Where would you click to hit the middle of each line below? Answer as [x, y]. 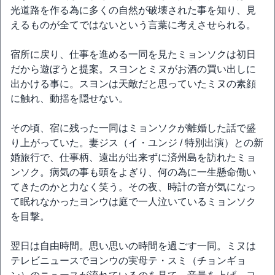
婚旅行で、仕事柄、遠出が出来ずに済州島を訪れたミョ [133, 157]
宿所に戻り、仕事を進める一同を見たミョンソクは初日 [133, 54]
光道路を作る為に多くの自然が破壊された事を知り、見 [133, 10]
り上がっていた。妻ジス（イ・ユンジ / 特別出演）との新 [137, 143]
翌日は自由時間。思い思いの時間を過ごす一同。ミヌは [133, 246]
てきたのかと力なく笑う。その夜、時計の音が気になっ [133, 187]
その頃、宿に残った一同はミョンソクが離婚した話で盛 [133, 128]
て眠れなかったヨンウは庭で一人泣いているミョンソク [133, 202]
